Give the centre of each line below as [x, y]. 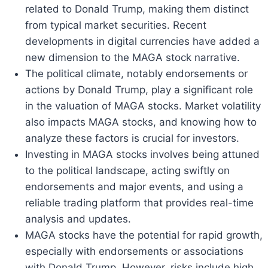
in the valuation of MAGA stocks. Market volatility [143, 106]
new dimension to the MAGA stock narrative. [133, 58]
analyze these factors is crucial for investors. [132, 138]
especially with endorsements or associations [134, 252]
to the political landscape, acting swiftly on [127, 171]
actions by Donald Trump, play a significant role [139, 90]
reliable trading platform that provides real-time [139, 203]
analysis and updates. [78, 219]
